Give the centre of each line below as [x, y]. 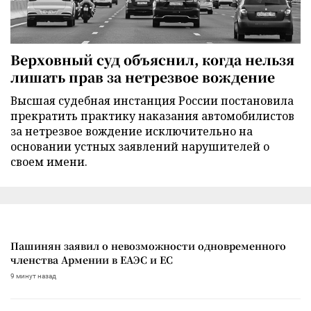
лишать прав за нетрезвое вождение [143, 76]
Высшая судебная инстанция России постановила [152, 100]
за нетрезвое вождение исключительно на [132, 131]
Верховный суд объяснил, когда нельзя [152, 59]
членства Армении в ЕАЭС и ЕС [92, 259]
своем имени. [49, 161]
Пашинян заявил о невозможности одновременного [148, 245]
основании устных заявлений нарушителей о [140, 146]
